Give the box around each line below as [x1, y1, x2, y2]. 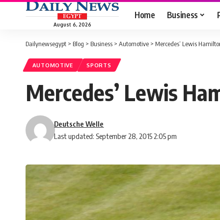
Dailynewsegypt [26, 40, 66, 48]
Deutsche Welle [54, 119, 104, 129]
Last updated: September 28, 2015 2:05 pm [54, 132, 177, 141]
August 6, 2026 [53, 21, 91, 27]
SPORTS [86, 61, 111, 69]
